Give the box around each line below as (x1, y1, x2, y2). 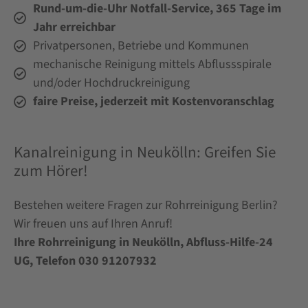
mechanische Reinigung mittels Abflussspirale (32, 56, 272, 74)
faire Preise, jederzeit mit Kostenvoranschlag (32, 93, 274, 111)
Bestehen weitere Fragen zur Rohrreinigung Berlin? (14, 196, 278, 214)
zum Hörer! (14, 159, 88, 183)
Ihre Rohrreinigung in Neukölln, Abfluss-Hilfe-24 (14, 233, 273, 251)
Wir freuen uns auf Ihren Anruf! (14, 214, 173, 232)
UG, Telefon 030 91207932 (14, 252, 157, 269)
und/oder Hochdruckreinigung (32, 74, 190, 92)
